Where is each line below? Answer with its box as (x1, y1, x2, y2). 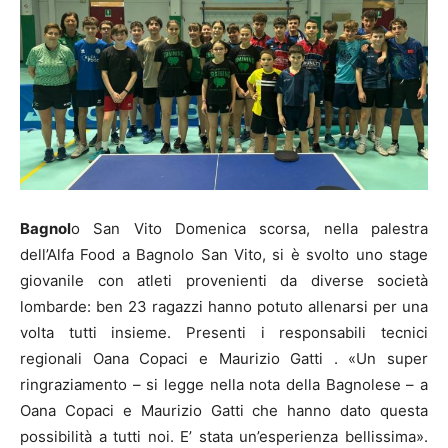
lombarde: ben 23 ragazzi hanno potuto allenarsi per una (20, 296, 428, 316)
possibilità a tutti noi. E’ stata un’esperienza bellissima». (20, 426, 428, 446)
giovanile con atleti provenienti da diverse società (20, 270, 428, 290)
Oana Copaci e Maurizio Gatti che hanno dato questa (20, 400, 428, 420)
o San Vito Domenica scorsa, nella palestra (71, 218, 428, 238)
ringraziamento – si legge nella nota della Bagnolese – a (20, 374, 428, 394)
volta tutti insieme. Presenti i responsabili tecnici (20, 322, 428, 342)
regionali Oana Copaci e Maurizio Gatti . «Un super (20, 348, 428, 368)
